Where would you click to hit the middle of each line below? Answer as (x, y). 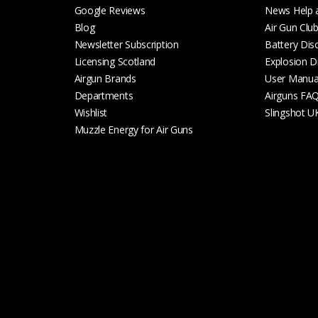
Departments (104, 95)
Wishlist (91, 112)
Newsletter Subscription (126, 44)
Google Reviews (110, 10)
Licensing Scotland (115, 61)
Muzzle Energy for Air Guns (133, 129)
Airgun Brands (105, 78)
